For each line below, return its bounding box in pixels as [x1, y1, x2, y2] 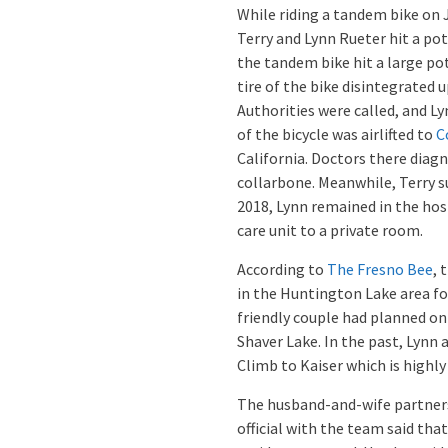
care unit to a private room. [237, 219, 423, 240]
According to [237, 258, 327, 279]
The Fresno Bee [327, 258, 433, 279]
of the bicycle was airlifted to [237, 123, 436, 144]
